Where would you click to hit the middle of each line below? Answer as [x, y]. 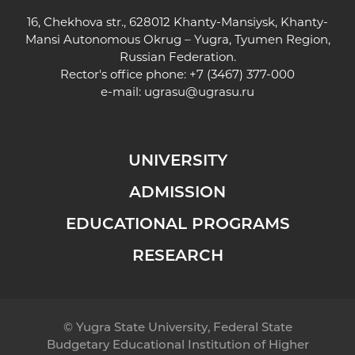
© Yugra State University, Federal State [177, 327]
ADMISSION [177, 192]
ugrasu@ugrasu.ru [199, 92]
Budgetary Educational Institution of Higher [177, 344]
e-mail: [122, 92]
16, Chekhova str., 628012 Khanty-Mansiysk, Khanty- [177, 22]
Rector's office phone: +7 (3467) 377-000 [177, 74]
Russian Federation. [177, 57]
